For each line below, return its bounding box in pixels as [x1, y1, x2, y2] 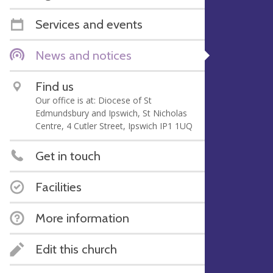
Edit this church [35, 241, 117, 257]
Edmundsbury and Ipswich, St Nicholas [35, 107, 187, 119]
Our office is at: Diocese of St [35, 94, 152, 106]
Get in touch [35, 147, 101, 163]
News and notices [35, 47, 132, 63]
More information [35, 210, 129, 225]
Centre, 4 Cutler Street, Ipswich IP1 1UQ [35, 119, 193, 132]
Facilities [35, 179, 82, 194]
